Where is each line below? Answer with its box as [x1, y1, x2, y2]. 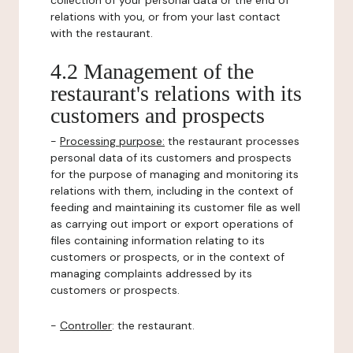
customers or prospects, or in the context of [50, 250, 284, 264]
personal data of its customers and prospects [50, 150, 292, 165]
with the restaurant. [50, 26, 153, 40]
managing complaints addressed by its [50, 266, 252, 281]
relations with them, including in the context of [50, 184, 293, 198]
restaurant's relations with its [50, 81, 302, 106]
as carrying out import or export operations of [50, 217, 293, 231]
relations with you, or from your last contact [50, 9, 281, 24]
